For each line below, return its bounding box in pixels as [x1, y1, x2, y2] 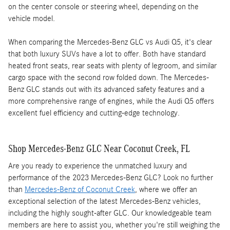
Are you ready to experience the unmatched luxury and [8, 161, 187, 171]
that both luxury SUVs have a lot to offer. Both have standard [8, 49, 206, 59]
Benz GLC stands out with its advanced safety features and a [8, 84, 204, 94]
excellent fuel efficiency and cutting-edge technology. [8, 108, 180, 118]
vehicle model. [8, 13, 55, 23]
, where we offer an [135, 185, 197, 195]
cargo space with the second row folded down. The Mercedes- [8, 72, 209, 82]
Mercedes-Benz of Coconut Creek [25, 185, 135, 195]
